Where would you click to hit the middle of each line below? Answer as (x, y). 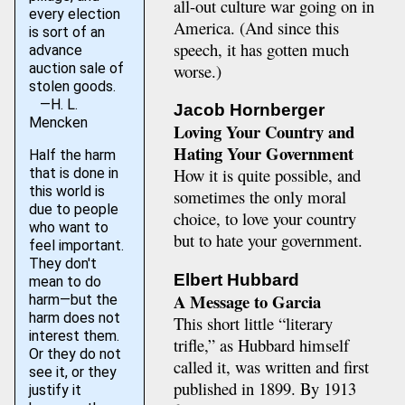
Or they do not (75, 354)
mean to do (65, 282)
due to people (73, 209)
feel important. (76, 245)
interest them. (74, 336)
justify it (55, 390)
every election (74, 14)
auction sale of (76, 68)
